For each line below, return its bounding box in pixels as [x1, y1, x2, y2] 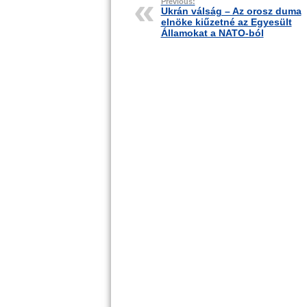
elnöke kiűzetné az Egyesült [160, 16, 292, 27]
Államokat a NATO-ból [160, 27, 264, 38]
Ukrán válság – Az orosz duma [160, 5, 302, 16]
